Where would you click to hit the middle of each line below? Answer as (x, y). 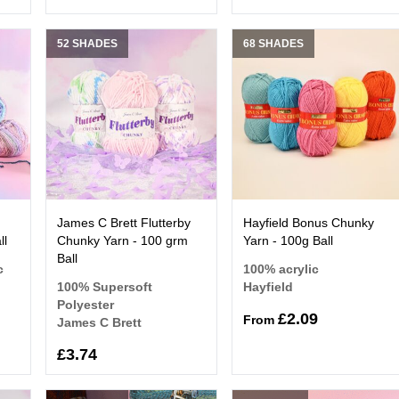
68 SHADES (274, 43)
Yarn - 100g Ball (289, 240)
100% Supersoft (104, 286)
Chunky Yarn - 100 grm (122, 240)
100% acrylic (281, 269)
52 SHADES (87, 43)
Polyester (85, 304)
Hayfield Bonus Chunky (309, 222)
